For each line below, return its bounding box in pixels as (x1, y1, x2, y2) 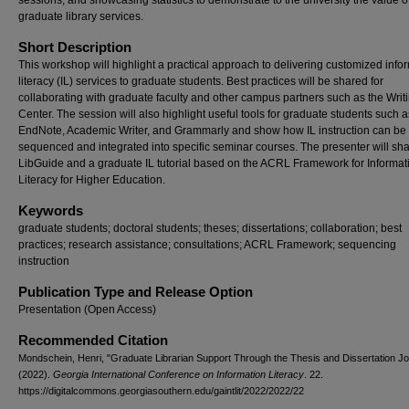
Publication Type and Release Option (18, 284, 253, 299)
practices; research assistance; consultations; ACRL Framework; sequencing (18, 238, 396, 251)
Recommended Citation (18, 332, 168, 348)
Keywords (18, 203, 83, 218)
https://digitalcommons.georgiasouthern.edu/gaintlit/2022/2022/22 (18, 385, 304, 396)
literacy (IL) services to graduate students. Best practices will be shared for (18, 75, 383, 88)
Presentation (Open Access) (18, 303, 156, 316)
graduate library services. (18, 10, 143, 23)
